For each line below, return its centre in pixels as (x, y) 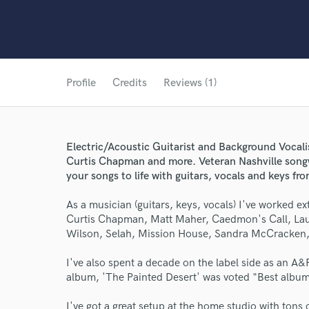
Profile (81, 83)
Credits (130, 83)
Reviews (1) (190, 83)
